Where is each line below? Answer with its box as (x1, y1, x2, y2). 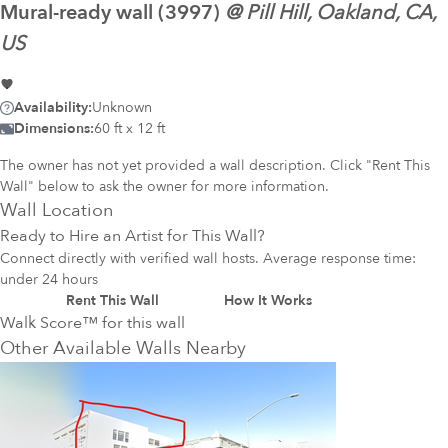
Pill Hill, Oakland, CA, (246, 4, 436, 24)
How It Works (224, 291, 312, 310)
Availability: (14, 98, 92, 117)
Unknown (92, 98, 152, 117)
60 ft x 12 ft (94, 119, 165, 138)
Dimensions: (14, 119, 94, 138)
